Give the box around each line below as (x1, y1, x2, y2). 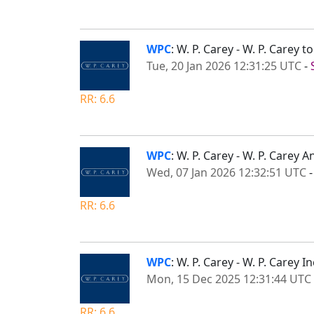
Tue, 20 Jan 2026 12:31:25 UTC (146, 57, 301, 74)
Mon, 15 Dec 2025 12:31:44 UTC (146, 271, 311, 287)
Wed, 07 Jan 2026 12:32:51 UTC (146, 164, 306, 180)
